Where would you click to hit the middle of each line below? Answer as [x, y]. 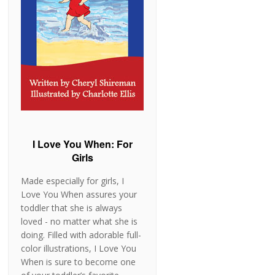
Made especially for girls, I [73, 181]
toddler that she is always [72, 208]
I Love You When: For [82, 144]
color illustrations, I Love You [79, 249]
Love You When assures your [79, 195]
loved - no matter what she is [79, 222]
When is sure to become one [79, 262]
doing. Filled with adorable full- [81, 235]
